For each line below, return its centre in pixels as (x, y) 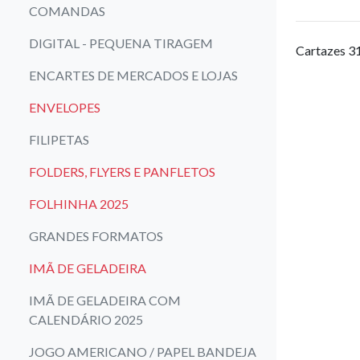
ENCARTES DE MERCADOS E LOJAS (133, 75)
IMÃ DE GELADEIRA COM (105, 300)
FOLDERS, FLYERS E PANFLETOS (122, 171)
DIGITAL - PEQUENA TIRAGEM (121, 43)
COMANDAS (67, 10)
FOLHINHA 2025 (79, 203)
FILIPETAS (59, 139)
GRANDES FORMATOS (96, 235)
